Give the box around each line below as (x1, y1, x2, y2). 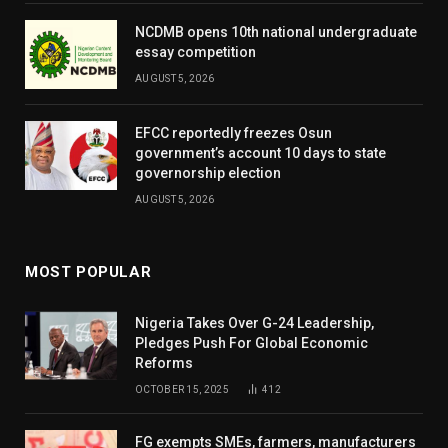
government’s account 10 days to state (135, 144, 386, 161)
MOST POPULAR (25, 262, 152, 281)
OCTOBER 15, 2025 (135, 383, 229, 395)
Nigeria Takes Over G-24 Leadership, (135, 314, 374, 331)
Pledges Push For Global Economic (135, 334, 368, 351)
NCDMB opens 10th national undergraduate (135, 23, 417, 40)
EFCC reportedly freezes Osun (135, 124, 332, 141)
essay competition (135, 43, 256, 60)
